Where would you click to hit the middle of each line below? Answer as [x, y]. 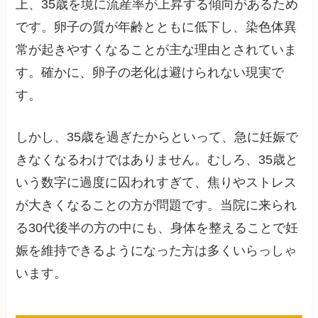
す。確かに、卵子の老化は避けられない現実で [150, 72]
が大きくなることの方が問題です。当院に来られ [157, 205]
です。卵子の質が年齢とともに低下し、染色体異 [157, 27]
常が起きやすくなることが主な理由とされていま [157, 49]
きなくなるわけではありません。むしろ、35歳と [157, 159]
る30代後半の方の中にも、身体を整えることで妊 [157, 227]
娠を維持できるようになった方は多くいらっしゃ [157, 250]
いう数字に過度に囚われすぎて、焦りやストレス [157, 182]
